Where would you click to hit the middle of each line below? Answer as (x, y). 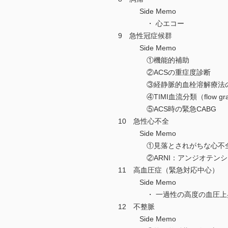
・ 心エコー (151, 24)
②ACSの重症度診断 (164, 73)
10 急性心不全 (144, 121)
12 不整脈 (136, 207)
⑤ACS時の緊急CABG (167, 109)
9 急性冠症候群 (145, 36)
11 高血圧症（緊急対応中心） (168, 170)
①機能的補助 (154, 60)
